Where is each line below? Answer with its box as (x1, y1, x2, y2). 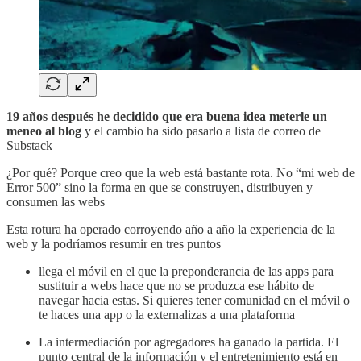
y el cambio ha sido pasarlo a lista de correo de (81, 123, 321, 138)
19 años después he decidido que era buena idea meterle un (6, 109, 327, 123)
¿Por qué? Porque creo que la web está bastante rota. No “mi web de (6, 165, 355, 180)
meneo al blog (6, 123, 81, 138)
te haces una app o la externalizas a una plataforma (39, 307, 295, 322)
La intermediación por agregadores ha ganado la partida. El (39, 334, 338, 349)
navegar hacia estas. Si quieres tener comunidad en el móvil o (39, 293, 350, 307)
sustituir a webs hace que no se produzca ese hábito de (39, 278, 314, 293)
